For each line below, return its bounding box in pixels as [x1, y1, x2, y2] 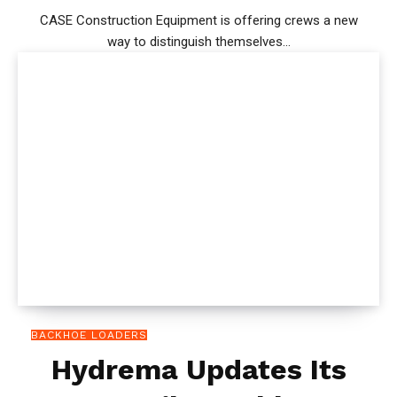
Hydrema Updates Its [51, 352, 346, 386]
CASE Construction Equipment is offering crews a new [39, 12, 358, 29]
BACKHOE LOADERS [31, 328, 147, 341]
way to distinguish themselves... [106, 34, 291, 51]
